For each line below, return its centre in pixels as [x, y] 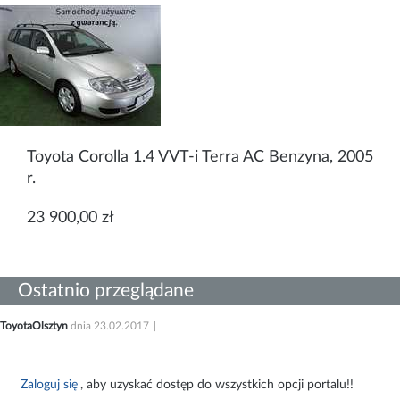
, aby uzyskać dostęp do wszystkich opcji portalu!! [217, 385]
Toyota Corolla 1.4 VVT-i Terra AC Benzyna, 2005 [200, 158]
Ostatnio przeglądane [106, 291]
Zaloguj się [49, 385]
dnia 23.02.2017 [110, 326]
